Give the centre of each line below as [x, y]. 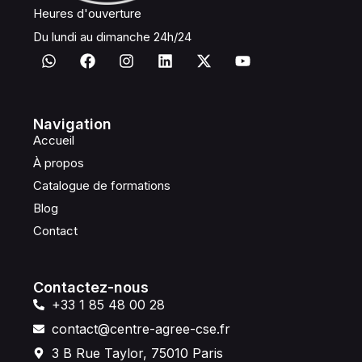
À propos [59, 162]
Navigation [73, 124]
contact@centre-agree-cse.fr [141, 328]
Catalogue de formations [102, 185]
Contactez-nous [91, 287]
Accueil [54, 140]
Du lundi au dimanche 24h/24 [113, 36]
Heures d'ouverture [88, 13]
